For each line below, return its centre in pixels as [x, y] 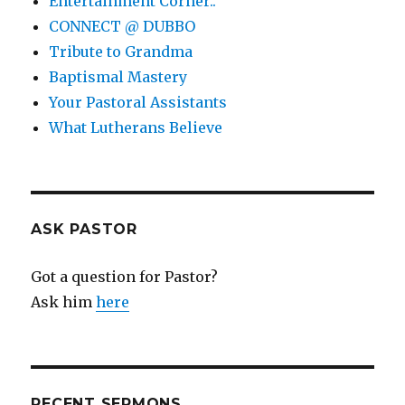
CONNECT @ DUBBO [122, 27]
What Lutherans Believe [136, 128]
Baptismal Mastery [118, 77]
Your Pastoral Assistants [138, 103]
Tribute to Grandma [121, 52]
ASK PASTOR [84, 230]
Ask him [64, 302]
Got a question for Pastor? [125, 277]
